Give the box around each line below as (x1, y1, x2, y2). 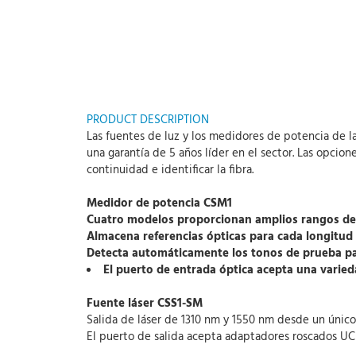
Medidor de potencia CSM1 (87, 194, 232, 213)
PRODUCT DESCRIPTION (87, 110, 209, 130)
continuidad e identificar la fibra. (87, 161, 253, 180)
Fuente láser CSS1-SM (87, 294, 203, 313)
